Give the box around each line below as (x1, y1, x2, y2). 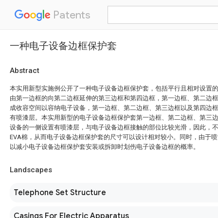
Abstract (10, 66, 39, 75)
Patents (51, 8, 91, 21)
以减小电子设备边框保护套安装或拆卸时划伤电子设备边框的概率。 (10, 143, 200, 150)
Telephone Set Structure (14, 188, 106, 198)
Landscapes (10, 165, 52, 174)
